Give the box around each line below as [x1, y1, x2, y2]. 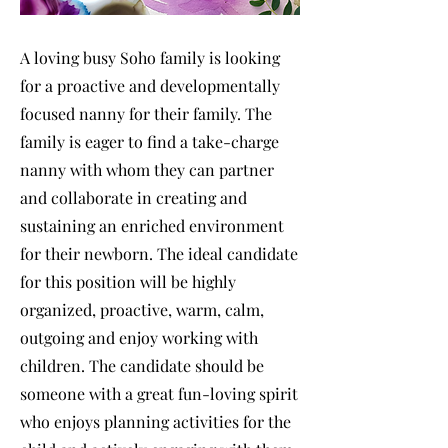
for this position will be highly [20, 271, 236, 292]
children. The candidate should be [20, 355, 264, 376]
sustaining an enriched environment [20, 215, 284, 236]
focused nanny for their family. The [20, 103, 272, 124]
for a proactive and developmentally [20, 75, 280, 96]
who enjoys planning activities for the [20, 411, 291, 432]
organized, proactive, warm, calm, [20, 299, 264, 320]
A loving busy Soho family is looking [20, 47, 280, 68]
